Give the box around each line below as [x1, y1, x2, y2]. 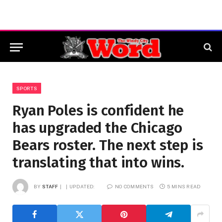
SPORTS [16, 85, 37, 91]
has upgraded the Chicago [12, 119, 182, 137]
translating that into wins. [12, 154, 185, 171]
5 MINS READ [167, 183, 201, 189]
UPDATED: [69, 183, 95, 189]
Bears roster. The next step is [12, 137, 203, 154]
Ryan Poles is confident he [12, 102, 184, 119]
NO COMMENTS [114, 183, 154, 189]
